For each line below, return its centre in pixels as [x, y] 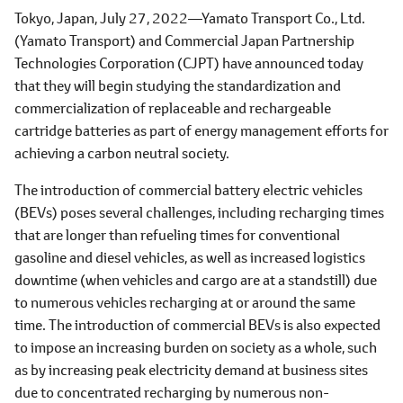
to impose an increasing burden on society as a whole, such [196, 347]
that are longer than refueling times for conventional [177, 234]
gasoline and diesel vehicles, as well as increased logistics [190, 257]
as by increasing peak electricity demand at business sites [191, 369]
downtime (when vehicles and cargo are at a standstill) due [196, 279]
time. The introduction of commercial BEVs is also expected [197, 324]
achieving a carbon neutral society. [122, 152]
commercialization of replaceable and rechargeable [173, 107]
